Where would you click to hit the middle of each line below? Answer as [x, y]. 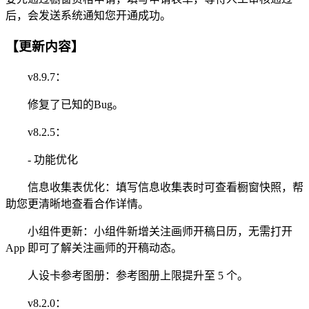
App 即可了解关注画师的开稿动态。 [94, 248]
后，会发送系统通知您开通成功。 [88, 16]
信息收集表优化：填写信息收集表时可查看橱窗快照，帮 [154, 187]
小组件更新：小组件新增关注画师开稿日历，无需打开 [149, 231]
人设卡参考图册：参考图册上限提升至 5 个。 [127, 275]
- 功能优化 [42, 159]
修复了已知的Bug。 [64, 104]
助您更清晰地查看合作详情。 [77, 203]
